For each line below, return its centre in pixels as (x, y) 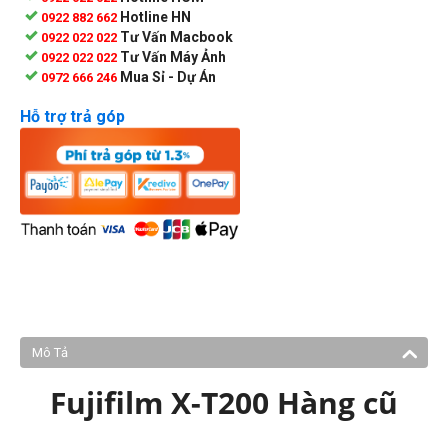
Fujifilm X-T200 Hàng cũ (224, 402)
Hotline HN (155, 16)
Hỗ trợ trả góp (72, 116)
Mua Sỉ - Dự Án (168, 76)
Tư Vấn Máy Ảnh (173, 56)
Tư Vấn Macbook (176, 36)
